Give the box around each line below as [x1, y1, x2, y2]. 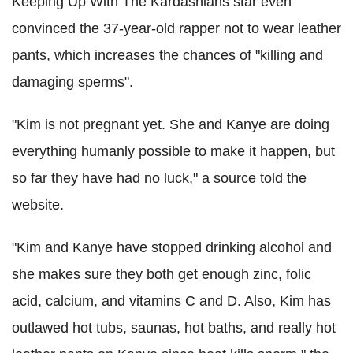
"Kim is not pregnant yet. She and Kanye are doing [12, 116, 329, 132]
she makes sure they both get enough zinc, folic [12, 266, 311, 282]
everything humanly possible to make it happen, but [12, 143, 335, 159]
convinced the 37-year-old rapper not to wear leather [12, 20, 341, 36]
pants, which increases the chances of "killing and [12, 46, 323, 63]
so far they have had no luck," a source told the [12, 169, 307, 186]
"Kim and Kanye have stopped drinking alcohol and [12, 239, 332, 255]
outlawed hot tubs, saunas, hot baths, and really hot [12, 319, 336, 336]
